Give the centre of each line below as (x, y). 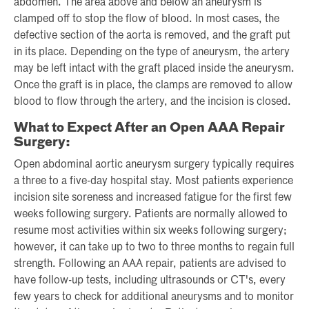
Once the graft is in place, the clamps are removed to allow (153, 86)
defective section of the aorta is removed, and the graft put (152, 36)
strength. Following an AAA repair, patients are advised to (150, 265)
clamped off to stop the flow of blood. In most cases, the (147, 20)
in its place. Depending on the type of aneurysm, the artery (152, 53)
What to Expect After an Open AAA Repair (149, 129)
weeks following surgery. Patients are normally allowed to (151, 215)
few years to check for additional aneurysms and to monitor (154, 298)
